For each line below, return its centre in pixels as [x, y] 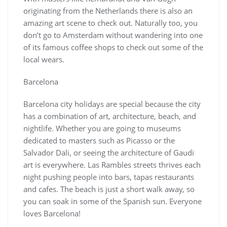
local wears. [44, 60]
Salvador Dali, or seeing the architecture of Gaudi [109, 153]
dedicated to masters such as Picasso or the [99, 141]
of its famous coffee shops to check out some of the [113, 47]
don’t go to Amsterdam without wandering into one [113, 35]
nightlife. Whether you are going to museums [102, 128]
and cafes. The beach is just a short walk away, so [109, 189]
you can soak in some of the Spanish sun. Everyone [112, 201]
